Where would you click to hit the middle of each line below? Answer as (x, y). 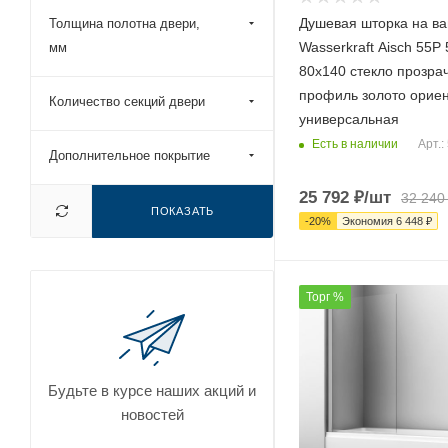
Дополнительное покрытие (129, 155)
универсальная (349, 119)
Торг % (325, 297)
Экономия (369, 221)
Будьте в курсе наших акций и (152, 390)
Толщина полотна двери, (124, 23)
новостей (152, 414)
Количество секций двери (127, 101)
